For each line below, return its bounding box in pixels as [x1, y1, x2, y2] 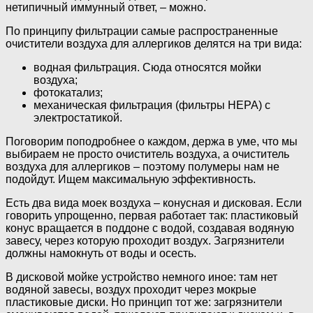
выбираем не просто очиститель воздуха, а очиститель [6, 148, 289, 161]
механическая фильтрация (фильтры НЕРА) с [34, 99, 270, 112]
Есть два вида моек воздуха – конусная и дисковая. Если [6, 197, 302, 210]
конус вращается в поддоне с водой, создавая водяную [6, 222, 294, 235]
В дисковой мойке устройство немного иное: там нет [6, 271, 277, 284]
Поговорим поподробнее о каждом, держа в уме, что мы [6, 136, 298, 148]
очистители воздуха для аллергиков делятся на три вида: [6, 38, 302, 50]
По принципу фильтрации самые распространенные [6, 25, 278, 38]
